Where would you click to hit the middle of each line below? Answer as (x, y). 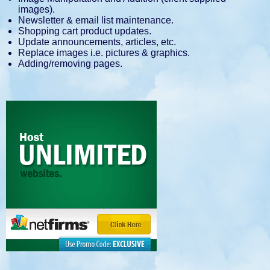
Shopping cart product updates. (85, 31)
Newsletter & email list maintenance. (96, 20)
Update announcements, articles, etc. (97, 42)
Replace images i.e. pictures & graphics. (104, 52)
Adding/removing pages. (70, 63)
